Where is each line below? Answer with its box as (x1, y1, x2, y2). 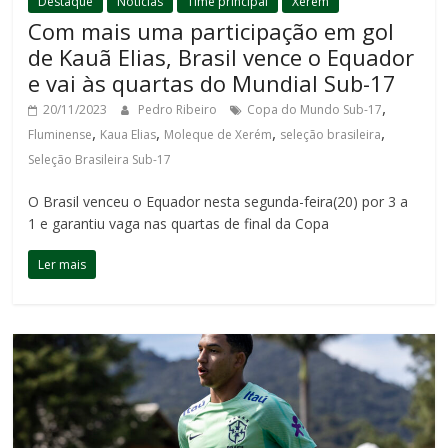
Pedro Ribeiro (138, 100, 221, 118)
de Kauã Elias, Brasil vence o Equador (28, 41, 415, 72)
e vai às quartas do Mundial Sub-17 (28, 67, 397, 98)
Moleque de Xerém (164, 125, 273, 143)
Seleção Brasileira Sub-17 (28, 150, 172, 168)
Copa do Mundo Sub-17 (247, 100, 383, 118)
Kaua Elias (100, 125, 157, 143)
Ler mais (38, 255, 87, 273)
